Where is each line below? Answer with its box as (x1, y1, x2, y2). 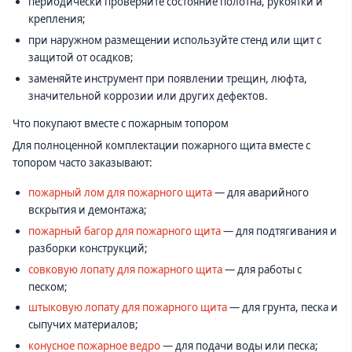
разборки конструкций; (27, 241, 148, 256)
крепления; (27, 12, 86, 27)
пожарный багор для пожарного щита (27, 224, 221, 239)
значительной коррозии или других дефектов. (27, 88, 268, 103)
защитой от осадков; (27, 49, 134, 64)
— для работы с (222, 262, 302, 277)
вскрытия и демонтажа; (27, 203, 147, 218)
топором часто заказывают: (13, 156, 152, 170)
